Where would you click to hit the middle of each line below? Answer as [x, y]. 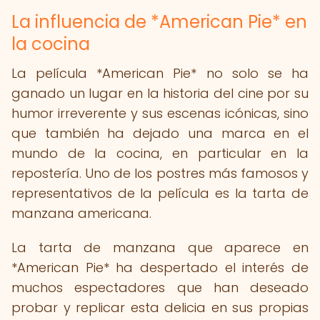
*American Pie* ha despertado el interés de [160, 267]
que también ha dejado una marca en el [160, 133]
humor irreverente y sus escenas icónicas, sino [160, 113]
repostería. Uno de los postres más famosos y [160, 173]
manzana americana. [81, 213]
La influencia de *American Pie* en [159, 22]
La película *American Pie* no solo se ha [160, 73]
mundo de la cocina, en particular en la [160, 153]
